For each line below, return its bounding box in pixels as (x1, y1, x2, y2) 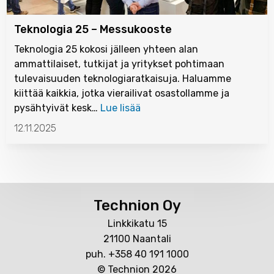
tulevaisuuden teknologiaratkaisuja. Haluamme (14, 73, 231, 84)
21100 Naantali (103, 233, 171, 245)
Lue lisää (100, 102, 141, 114)
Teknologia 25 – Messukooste (14, 23, 172, 36)
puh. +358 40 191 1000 (85, 248, 189, 261)
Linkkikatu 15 (107, 218, 167, 230)
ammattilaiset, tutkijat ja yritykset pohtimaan (14, 58, 224, 70)
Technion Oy (93, 197, 181, 215)
